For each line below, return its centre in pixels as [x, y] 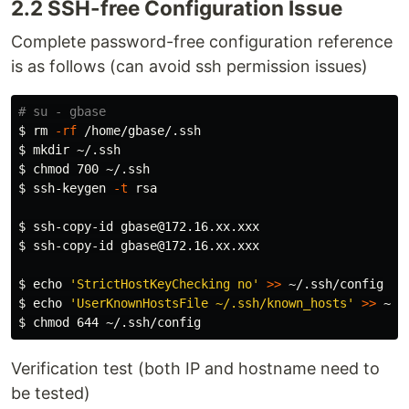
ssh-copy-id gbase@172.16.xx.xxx [146, 246]
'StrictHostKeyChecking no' [164, 284]
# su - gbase [62, 111]
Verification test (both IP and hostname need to [195, 368]
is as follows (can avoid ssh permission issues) [189, 66]
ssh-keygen [73, 188]
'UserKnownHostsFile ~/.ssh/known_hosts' [212, 303]
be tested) [51, 393]
